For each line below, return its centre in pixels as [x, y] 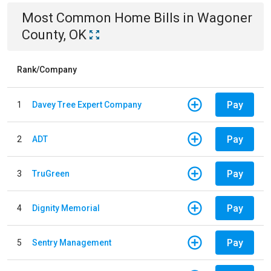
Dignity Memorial [66, 208]
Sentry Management [72, 242]
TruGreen [51, 173]
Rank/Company [47, 70]
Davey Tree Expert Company [87, 104]
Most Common [68, 18]
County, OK [54, 35]
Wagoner [225, 18]
